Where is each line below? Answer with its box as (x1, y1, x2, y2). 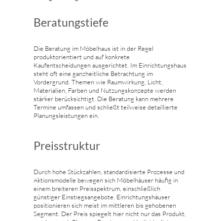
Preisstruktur (34, 139, 100, 152)
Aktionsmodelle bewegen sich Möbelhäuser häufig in (34, 176, 178, 184)
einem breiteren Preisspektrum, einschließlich (34, 184, 160, 192)
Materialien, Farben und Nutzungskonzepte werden (34, 86, 176, 94)
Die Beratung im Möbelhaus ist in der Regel (34, 44, 153, 52)
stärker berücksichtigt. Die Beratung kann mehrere (34, 94, 174, 103)
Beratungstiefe (34, 15, 109, 29)
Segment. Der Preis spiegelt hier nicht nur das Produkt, (34, 209, 186, 218)
